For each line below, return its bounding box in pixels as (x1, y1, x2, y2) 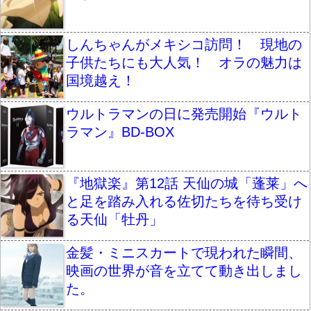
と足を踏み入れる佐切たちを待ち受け (66, 193, 302, 209)
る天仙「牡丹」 (66, 211, 163, 227)
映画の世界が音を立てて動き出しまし (66, 262, 302, 278)
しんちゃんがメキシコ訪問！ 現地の (66, 36, 302, 52)
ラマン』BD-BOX (66, 124, 174, 140)
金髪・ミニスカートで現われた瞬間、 (66, 244, 302, 260)
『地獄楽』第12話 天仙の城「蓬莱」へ (66, 175, 308, 191)
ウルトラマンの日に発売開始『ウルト (66, 106, 302, 121)
